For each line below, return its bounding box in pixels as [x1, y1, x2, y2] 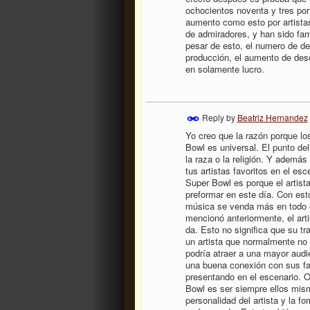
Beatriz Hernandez [237, 111, 308, 123]
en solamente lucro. [185, 62, 264, 75]
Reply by [199, 111, 237, 123]
